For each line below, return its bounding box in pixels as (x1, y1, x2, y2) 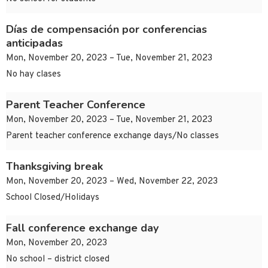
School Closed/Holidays (6, 192, 99, 204)
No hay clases (6, 69, 61, 81)
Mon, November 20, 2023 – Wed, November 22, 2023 (6, 176, 218, 188)
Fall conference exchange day (6, 221, 159, 236)
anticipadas (6, 36, 63, 51)
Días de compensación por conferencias (6, 22, 207, 37)
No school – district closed (6, 254, 109, 266)
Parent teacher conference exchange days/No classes (6, 130, 219, 142)
